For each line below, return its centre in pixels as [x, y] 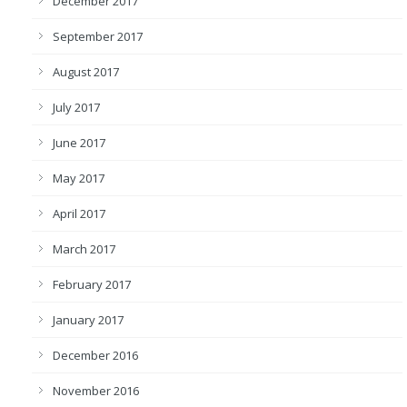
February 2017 [92, 284]
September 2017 [98, 36]
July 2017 [76, 107]
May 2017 [79, 178]
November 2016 [96, 391]
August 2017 [86, 72]
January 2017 [88, 320]
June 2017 [79, 143]
